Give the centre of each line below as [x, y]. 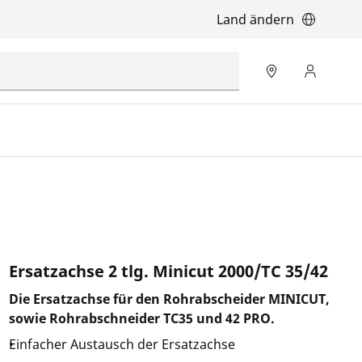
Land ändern [255, 19]
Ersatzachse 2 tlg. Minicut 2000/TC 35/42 [168, 271]
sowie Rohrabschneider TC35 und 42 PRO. [143, 318]
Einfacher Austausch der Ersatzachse [122, 344]
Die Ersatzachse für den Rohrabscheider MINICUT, [169, 299]
